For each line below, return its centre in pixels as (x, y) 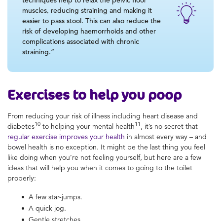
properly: (22, 178)
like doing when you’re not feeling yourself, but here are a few (104, 157)
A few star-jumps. (55, 197)
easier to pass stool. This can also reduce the (92, 20)
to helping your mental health (88, 126)
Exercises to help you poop (94, 94)
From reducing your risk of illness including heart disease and (103, 116)
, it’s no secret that (169, 126)
